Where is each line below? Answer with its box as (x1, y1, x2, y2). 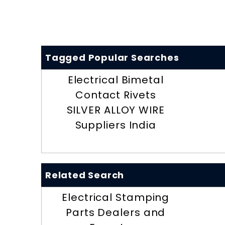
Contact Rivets (75, 88, 156, 102)
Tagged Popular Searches (45, 51, 179, 64)
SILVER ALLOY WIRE (66, 103, 165, 118)
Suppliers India (75, 118, 156, 133)
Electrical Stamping (62, 190, 170, 205)
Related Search (45, 169, 125, 182)
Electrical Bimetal (67, 73, 164, 87)
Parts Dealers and (66, 205, 166, 220)
